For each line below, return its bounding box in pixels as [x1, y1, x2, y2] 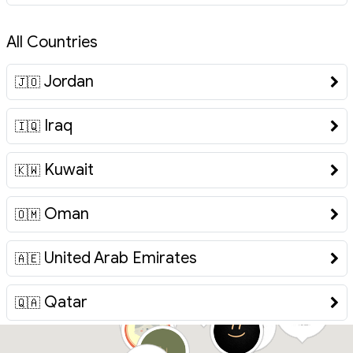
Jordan [43, 72, 94, 92]
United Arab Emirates [43, 248, 197, 269]
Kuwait [43, 160, 94, 180]
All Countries [6, 32, 98, 53]
